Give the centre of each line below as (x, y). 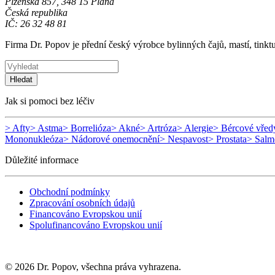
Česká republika (36, 12)
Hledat (21, 79)
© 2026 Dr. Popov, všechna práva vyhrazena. (93, 266)
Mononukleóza (34, 139)
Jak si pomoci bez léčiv (50, 101)
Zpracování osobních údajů (82, 203)
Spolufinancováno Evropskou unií (96, 225)
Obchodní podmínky (70, 192)
